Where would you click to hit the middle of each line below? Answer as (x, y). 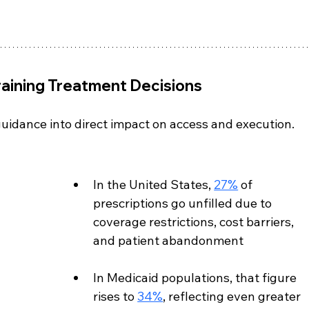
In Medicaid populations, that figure (197, 278)
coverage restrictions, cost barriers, (195, 222)
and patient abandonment (169, 241)
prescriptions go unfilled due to (184, 203)
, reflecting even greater (233, 297)
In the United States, (154, 185)
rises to (116, 297)
